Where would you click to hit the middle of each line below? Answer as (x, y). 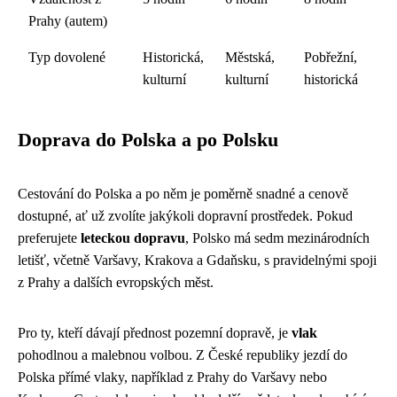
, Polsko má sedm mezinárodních (277, 237)
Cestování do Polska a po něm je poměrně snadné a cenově (183, 193)
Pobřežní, (331, 57)
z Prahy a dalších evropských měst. (116, 282)
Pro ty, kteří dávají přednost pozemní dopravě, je (155, 332)
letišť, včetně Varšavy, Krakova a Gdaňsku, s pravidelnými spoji (197, 260)
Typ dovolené (67, 57)
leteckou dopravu (133, 237)
